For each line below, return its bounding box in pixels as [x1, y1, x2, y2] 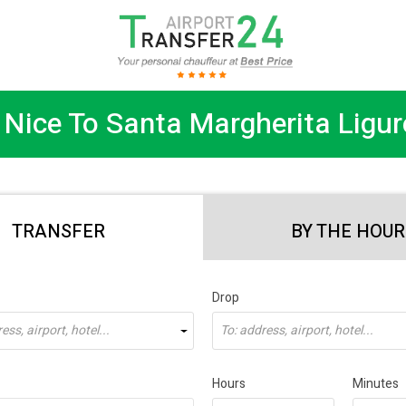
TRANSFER [12, 217, 105, 245]
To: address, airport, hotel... [220, 321, 373, 340]
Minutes [352, 374, 399, 393]
